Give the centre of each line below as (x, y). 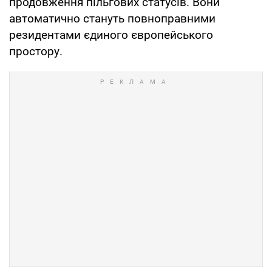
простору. (37, 51)
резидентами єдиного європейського (111, 35)
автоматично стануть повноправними (112, 18)
